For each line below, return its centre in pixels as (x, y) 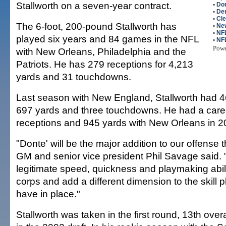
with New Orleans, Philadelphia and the (101, 51)
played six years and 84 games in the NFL (107, 39)
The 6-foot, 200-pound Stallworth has (96, 26)
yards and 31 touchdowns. (74, 77)
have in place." (48, 194)
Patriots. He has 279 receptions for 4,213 (105, 64)
